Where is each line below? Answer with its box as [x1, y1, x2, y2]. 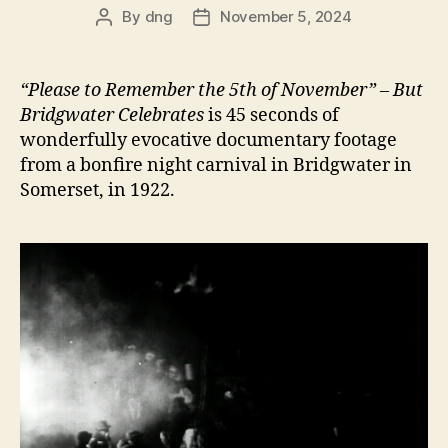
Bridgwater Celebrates [20, 103, 204, 127]
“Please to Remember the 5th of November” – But [20, 78, 423, 102]
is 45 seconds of [204, 103, 339, 127]
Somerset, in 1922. [20, 178, 175, 202]
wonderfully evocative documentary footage [20, 128, 397, 152]
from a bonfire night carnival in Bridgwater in [20, 153, 412, 177]
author [103, 29, 150, 49]
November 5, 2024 [219, 6, 352, 26]
